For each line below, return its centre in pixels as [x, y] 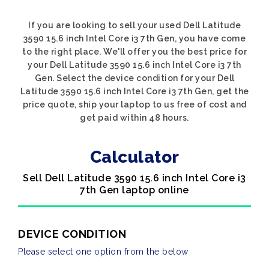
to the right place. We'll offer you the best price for [134, 52]
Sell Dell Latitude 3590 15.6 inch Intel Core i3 [134, 178]
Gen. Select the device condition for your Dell [134, 78]
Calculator [134, 157]
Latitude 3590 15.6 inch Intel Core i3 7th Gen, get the [134, 91]
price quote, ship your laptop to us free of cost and [134, 104]
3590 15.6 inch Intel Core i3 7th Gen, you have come [134, 38]
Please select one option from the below [103, 252]
